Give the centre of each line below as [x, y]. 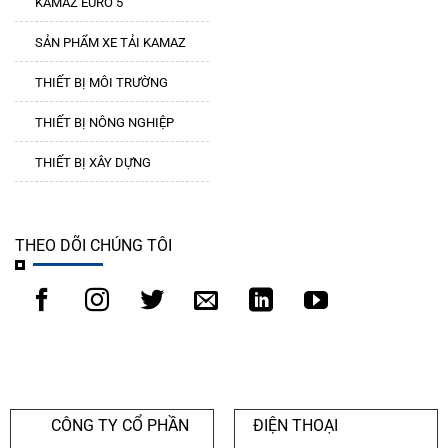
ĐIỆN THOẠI [295, 425]
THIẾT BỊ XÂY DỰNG [93, 163]
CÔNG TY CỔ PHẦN [120, 425]
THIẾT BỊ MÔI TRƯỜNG [101, 83]
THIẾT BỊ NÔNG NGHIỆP [104, 123]
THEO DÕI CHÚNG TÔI [93, 246]
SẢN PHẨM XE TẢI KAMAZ [110, 43]
